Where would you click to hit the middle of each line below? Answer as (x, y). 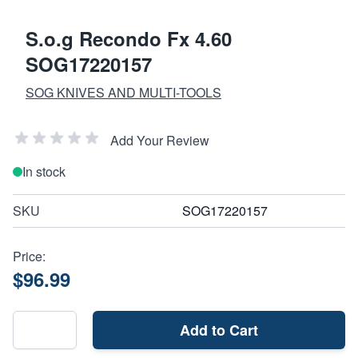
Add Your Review (160, 140)
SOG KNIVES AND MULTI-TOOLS (123, 92)
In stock (44, 171)
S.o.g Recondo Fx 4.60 (129, 38)
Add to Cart (219, 330)
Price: (29, 256)
